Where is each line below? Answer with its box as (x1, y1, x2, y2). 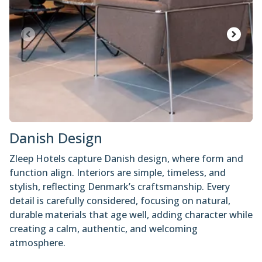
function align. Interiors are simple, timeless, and (9, 142, 226, 155)
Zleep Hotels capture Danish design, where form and (9, 127, 243, 141)
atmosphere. (9, 212, 65, 225)
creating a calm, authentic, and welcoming (9, 198, 198, 211)
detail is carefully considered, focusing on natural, (9, 170, 230, 183)
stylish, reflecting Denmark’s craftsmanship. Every (9, 156, 230, 169)
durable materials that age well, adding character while (9, 184, 253, 197)
